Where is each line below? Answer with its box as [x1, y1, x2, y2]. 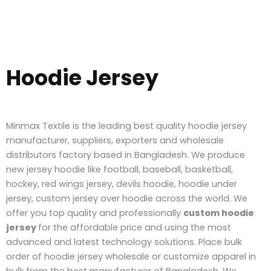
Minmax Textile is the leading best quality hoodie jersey [6, 119, 247, 132]
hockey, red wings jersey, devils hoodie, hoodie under [6, 177, 237, 190]
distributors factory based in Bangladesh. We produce [6, 148, 245, 161]
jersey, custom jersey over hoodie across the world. [6, 192, 233, 204]
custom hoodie [183, 206, 254, 219]
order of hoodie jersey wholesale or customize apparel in [6, 250, 256, 263]
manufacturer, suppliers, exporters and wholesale [6, 134, 224, 146]
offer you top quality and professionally [6, 206, 183, 219]
